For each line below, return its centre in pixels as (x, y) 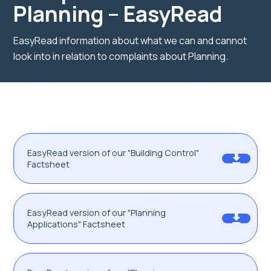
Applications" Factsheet (76, 224)
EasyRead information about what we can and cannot (130, 41)
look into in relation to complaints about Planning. (121, 57)
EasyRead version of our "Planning (96, 213)
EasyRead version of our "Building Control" (113, 153)
